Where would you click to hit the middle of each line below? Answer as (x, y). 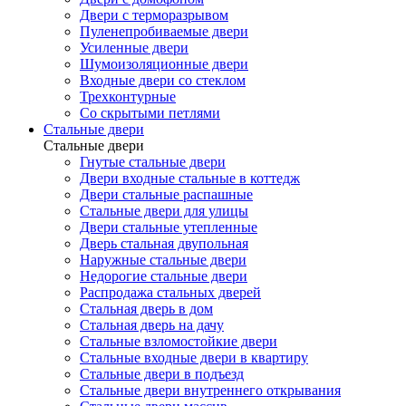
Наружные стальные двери (163, 260)
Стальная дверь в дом (146, 309)
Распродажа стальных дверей (170, 293)
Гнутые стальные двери (153, 162)
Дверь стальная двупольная (164, 244)
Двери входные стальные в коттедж (190, 179)
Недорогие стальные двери (164, 276)
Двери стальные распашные (166, 195)
